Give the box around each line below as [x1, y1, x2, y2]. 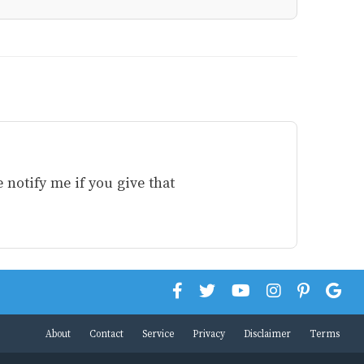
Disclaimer [244, 326, 291, 340]
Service [142, 326, 174, 340]
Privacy [193, 326, 225, 340]
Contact [89, 326, 123, 340]
